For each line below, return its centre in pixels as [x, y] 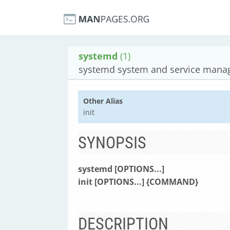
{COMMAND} [172, 182]
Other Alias [103, 101]
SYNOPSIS [112, 143]
